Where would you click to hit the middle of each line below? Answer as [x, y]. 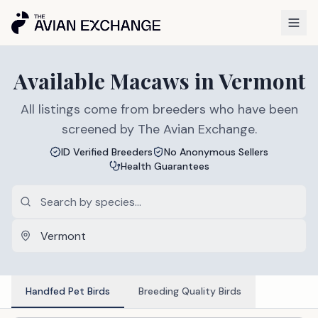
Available [61, 81]
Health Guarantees [165, 166]
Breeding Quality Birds [190, 291]
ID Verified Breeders [107, 152]
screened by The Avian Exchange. [159, 129]
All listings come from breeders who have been [159, 109]
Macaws [149, 81]
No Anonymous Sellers [216, 152]
